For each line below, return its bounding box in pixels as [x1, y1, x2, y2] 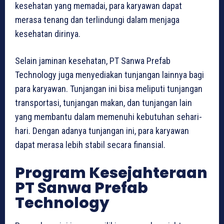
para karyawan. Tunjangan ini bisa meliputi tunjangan [15, 83, 202, 94]
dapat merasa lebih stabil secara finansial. [15, 139, 165, 150]
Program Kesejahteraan [15, 162, 207, 183]
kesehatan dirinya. [15, 28, 80, 39]
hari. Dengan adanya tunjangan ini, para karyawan [15, 125, 189, 136]
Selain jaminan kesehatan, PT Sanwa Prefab [15, 55, 170, 66]
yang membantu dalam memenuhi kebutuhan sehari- [15, 111, 202, 122]
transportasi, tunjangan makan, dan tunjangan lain [15, 97, 192, 108]
